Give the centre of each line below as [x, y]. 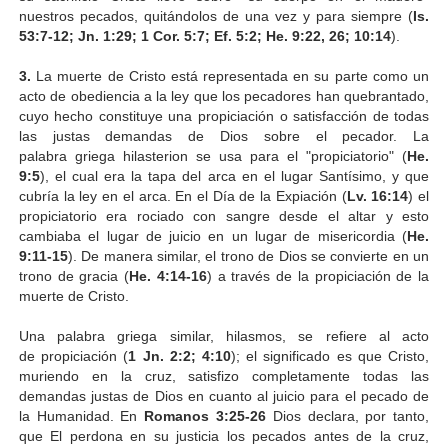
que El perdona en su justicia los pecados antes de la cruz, [224, 435]
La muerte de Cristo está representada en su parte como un [230, 75]
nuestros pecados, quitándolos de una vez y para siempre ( [216, 15]
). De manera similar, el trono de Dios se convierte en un [248, 255]
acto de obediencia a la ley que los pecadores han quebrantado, [224, 95]
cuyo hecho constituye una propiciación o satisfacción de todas [224, 115]
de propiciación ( [73, 355]
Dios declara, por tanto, [348, 415]
